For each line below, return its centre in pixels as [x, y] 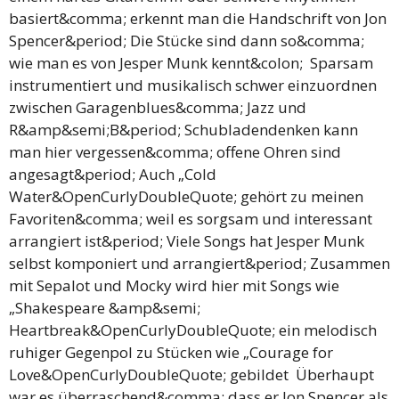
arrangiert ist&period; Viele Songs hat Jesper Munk [187, 241]
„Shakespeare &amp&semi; [105, 308]
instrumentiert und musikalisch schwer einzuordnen [193, 85]
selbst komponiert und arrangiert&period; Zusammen [199, 263]
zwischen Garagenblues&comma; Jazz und [158, 107]
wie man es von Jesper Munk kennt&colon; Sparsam [191, 63]
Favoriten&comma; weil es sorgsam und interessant [191, 219]
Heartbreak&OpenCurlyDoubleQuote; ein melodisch [193, 330]
